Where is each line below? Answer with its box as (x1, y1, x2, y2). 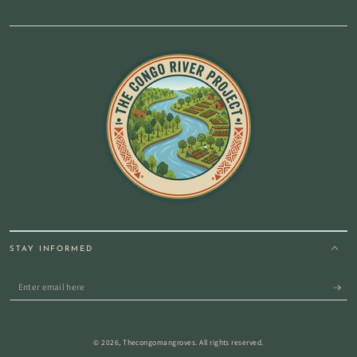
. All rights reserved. (195, 337, 264, 348)
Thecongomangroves (123, 337, 196, 348)
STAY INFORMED (10, 245, 93, 253)
